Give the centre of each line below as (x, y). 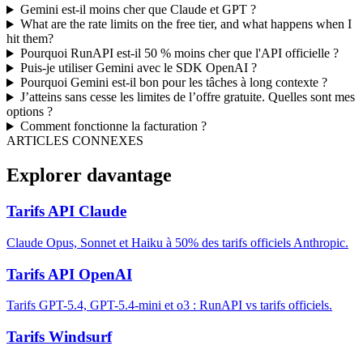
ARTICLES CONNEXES (75, 141)
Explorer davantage (89, 175)
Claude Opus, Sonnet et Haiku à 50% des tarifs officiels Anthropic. (177, 242)
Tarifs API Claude (66, 211)
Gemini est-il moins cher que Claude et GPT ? (138, 10)
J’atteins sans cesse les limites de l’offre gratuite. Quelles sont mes (187, 97)
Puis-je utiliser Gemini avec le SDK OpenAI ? (138, 68)
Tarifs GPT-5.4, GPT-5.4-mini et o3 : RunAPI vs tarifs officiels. (169, 305)
